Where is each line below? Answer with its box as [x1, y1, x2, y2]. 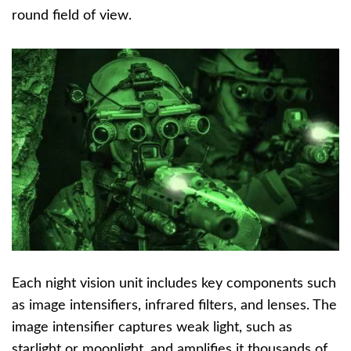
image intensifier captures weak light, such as [12, 320, 292, 335]
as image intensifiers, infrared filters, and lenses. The [12, 299, 337, 313]
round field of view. [12, 9, 132, 23]
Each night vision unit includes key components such [12, 277, 336, 291]
